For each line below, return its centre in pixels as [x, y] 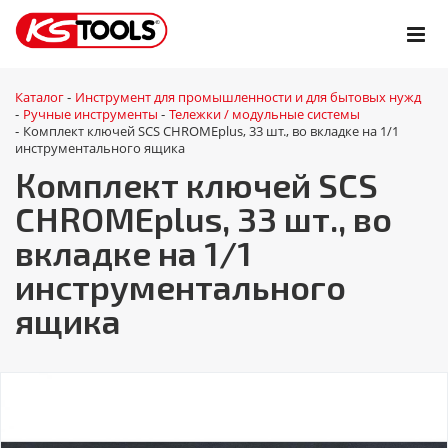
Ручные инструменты [90, 114]
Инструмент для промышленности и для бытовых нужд [248, 97]
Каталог [39, 97]
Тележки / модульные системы [264, 114]
